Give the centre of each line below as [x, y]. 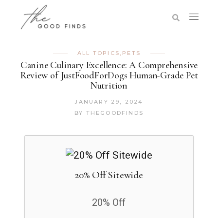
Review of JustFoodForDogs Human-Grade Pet [109, 75]
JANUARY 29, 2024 [109, 102]
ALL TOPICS [98, 53]
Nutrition [109, 86]
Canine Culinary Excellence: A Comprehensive [109, 65]
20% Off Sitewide [109, 175]
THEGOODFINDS [115, 113]
